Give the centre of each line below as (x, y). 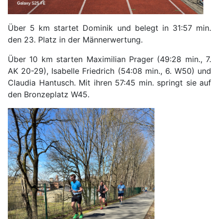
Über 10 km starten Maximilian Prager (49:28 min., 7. (109, 59)
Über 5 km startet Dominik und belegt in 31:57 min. (109, 28)
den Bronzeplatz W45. (49, 94)
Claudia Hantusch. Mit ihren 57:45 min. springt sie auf (109, 82)
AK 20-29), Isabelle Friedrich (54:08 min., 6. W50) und (109, 71)
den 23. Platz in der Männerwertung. (75, 39)
